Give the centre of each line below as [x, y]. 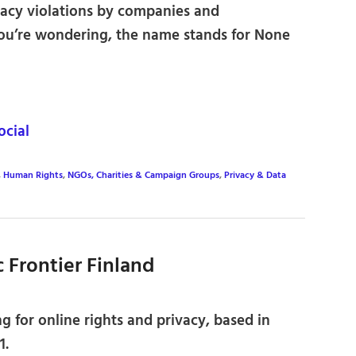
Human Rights [33, 176]
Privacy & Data [255, 176]
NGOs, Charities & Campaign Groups [143, 176]
